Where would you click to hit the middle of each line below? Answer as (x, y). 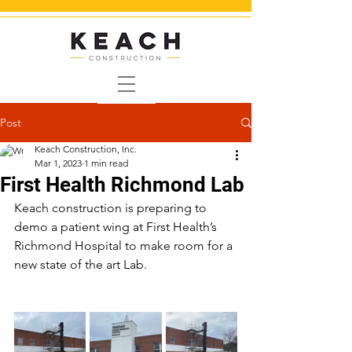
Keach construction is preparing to (112, 208)
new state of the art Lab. (81, 264)
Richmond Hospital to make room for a (125, 246)
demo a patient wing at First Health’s (117, 227)
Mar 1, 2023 (58, 163)
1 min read (106, 163)
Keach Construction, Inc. (86, 149)
